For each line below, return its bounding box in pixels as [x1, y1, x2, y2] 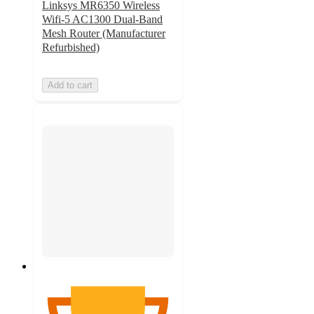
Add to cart [48, 80, 93, 90]
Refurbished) [42, 41, 100, 53]
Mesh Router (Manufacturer [42, 27, 165, 39]
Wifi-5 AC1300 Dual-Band [42, 13, 163, 25]
